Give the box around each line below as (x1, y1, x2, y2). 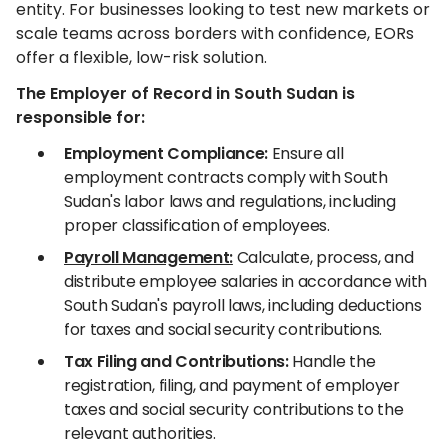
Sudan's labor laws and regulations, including (64, 190, 396, 213)
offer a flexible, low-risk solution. (16, 46, 267, 69)
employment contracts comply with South (64, 166, 388, 189)
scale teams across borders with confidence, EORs (16, 22, 414, 45)
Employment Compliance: (64, 142, 268, 165)
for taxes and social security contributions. (64, 318, 382, 341)
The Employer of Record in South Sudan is (16, 82, 355, 105)
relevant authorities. (64, 422, 216, 445)
